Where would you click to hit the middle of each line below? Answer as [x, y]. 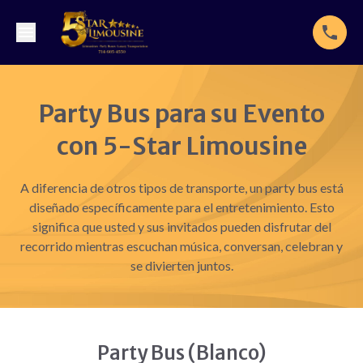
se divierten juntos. [181, 265]
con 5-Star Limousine [181, 146]
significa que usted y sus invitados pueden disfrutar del [181, 226]
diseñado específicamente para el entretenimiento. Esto [181, 207]
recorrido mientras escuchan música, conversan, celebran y [181, 246]
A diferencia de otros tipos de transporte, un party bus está [181, 188]
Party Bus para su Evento [181, 113]
